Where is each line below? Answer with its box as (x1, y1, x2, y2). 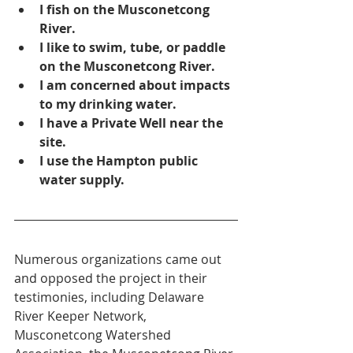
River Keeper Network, (14, 307, 150, 325)
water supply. (39, 171, 124, 188)
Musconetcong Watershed (14, 326, 174, 344)
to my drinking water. (39, 95, 176, 113)
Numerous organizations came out (14, 251, 225, 268)
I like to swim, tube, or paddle (39, 39, 229, 56)
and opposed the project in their (14, 269, 210, 287)
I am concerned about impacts (39, 76, 233, 94)
